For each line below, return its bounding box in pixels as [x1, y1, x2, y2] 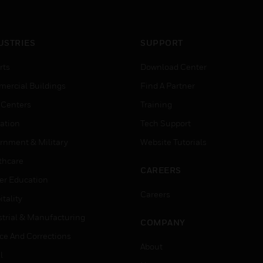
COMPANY [140, 217, 186, 227]
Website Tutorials [140, 137, 207, 147]
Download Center [140, 62, 207, 72]
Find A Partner [140, 80, 195, 90]
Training [140, 99, 172, 109]
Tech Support [140, 118, 191, 128]
